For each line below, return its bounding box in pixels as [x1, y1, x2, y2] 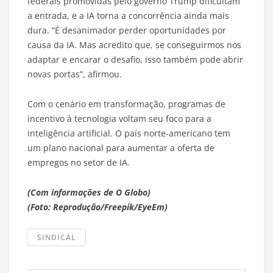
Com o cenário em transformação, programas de [27, 98, 225, 110]
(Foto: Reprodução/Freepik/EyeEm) [27, 201, 168, 213]
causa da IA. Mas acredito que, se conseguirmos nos [27, 39, 241, 51]
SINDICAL [37, 232, 76, 243]
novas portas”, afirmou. [27, 68, 122, 80]
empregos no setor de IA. [27, 157, 130, 169]
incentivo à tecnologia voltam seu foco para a [27, 113, 211, 125]
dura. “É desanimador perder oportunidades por [27, 24, 226, 37]
